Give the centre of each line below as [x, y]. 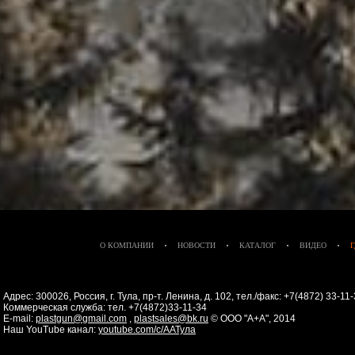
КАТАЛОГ [258, 245]
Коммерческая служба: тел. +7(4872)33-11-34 [118, 307]
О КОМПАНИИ [127, 245]
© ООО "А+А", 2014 [253, 319]
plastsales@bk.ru [171, 319]
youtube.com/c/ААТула [147, 330]
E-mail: [19, 319]
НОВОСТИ [197, 245]
